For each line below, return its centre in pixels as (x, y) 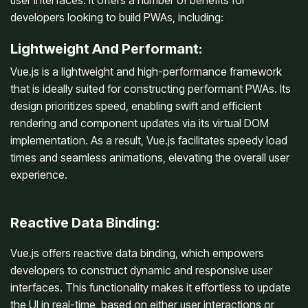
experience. (39, 175)
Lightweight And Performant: (106, 49)
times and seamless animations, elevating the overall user (150, 158)
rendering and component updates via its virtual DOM (140, 123)
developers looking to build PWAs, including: (117, 18)
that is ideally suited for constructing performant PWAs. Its (151, 89)
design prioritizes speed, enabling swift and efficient (136, 106)
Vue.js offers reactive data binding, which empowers (137, 253)
